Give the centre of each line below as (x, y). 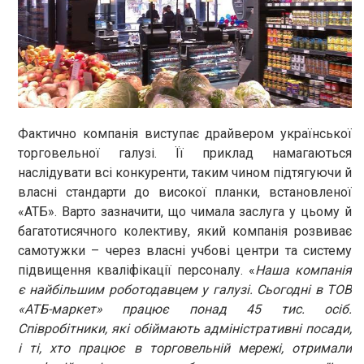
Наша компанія (303, 271)
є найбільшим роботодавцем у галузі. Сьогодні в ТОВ (185, 290)
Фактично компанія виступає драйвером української (185, 134)
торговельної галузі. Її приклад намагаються (185, 154)
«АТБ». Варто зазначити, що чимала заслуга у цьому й (185, 212)
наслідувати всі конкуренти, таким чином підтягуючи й (185, 173)
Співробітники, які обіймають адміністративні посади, (185, 329)
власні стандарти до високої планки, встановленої (185, 193)
